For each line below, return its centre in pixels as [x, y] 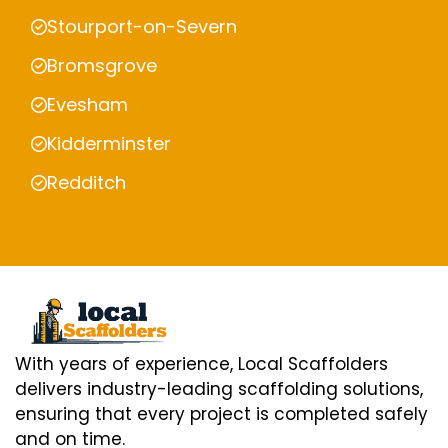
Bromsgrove [102, 66]
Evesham [87, 105]
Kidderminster [109, 144]
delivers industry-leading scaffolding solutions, [219, 388]
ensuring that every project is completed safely [221, 413]
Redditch [86, 183]
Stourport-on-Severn [142, 27]
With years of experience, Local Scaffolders [201, 363]
